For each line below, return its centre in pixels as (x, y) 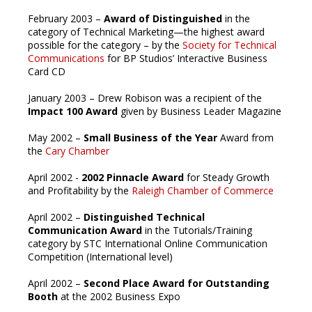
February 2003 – (66, 18)
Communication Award (86, 230)
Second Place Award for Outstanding (177, 283)
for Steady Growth (227, 177)
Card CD (47, 71)
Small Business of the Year (152, 138)
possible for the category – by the (105, 45)
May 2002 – (56, 138)
